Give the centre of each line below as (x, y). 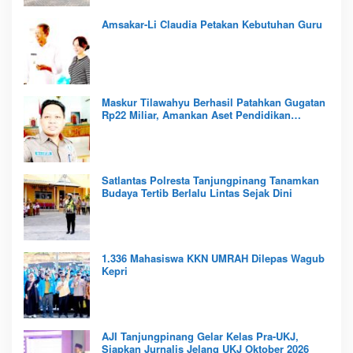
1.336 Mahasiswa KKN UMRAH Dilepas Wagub (213, 258)
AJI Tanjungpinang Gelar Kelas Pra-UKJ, (200, 336)
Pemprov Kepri (138, 128)
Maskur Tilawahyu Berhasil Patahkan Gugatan (214, 102)
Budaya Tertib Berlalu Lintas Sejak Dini (197, 193)
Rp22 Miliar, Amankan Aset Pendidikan (196, 115)
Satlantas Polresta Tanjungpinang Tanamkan (210, 180)
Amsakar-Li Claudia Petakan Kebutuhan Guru (212, 24)
